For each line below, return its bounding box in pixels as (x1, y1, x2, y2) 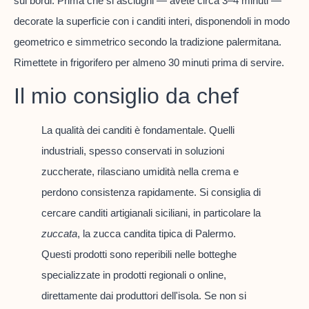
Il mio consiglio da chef (14, 83, 239, 109)
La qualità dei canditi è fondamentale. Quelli (41, 124, 235, 137)
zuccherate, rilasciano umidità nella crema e (41, 166, 239, 178)
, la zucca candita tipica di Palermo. (77, 228, 236, 240)
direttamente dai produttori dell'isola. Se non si (41, 290, 246, 302)
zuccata (41, 228, 77, 240)
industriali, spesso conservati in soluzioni (41, 145, 224, 157)
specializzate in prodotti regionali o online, (41, 269, 226, 281)
